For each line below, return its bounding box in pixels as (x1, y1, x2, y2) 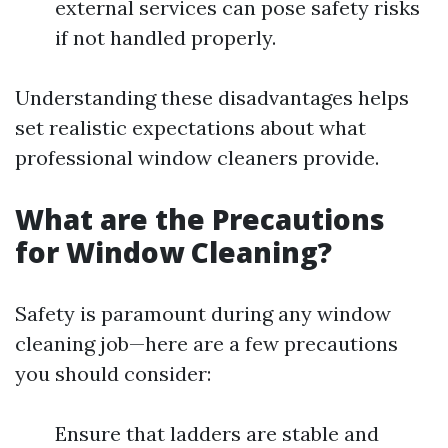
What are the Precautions (15, 200, 385, 238)
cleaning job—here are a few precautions (15, 331, 398, 356)
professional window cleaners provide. (15, 145, 379, 170)
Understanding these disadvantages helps (15, 85, 409, 110)
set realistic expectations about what (15, 115, 366, 140)
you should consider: (15, 361, 211, 386)
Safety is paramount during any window (15, 301, 391, 326)
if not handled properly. (55, 25, 276, 50)
